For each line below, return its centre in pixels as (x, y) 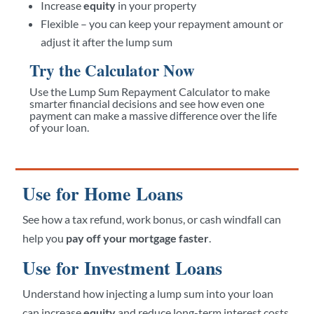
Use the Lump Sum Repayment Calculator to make (150, 91)
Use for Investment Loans (123, 267)
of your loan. (60, 127)
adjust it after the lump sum (107, 41)
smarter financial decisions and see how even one (147, 103)
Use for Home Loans (103, 193)
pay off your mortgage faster (138, 238)
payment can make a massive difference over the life (153, 115)
